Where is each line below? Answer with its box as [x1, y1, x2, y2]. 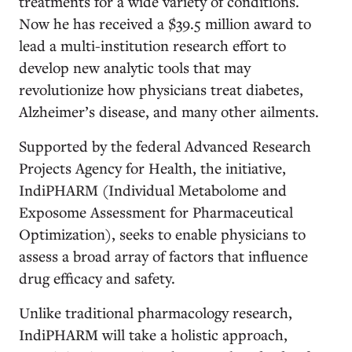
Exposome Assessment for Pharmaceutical [19, 202, 293, 222]
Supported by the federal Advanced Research [19, 136, 311, 156]
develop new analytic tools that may [19, 57, 251, 77]
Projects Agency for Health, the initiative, [19, 158, 286, 178]
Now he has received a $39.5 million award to [19, 13, 311, 33]
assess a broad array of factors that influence [19, 246, 308, 266]
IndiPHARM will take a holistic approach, [19, 324, 288, 344]
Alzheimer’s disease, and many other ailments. [19, 101, 319, 121]
